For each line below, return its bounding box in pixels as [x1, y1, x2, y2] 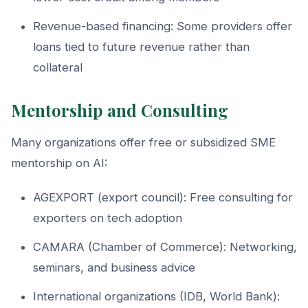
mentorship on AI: [11, 155, 107, 170]
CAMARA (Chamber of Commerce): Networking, [33, 239, 297, 254]
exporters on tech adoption [33, 210, 182, 225]
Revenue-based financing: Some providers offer [33, 19, 292, 33]
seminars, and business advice [33, 260, 195, 274]
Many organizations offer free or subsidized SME [11, 135, 276, 149]
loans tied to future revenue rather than [33, 39, 250, 54]
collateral [33, 60, 82, 74]
